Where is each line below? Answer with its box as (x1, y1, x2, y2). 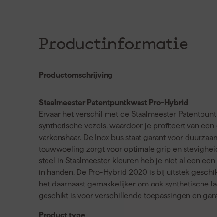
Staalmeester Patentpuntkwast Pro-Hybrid (39, 98, 188, 107)
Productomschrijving (39, 70, 113, 79)
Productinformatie (39, 36, 188, 53)
